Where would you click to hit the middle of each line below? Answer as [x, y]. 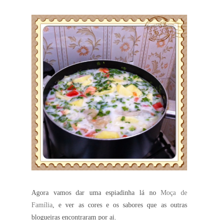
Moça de [174, 193]
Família [42, 205]
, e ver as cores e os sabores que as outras [120, 205]
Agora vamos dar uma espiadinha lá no [96, 193]
